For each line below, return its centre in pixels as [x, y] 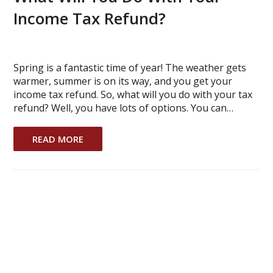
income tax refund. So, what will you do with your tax [133, 95]
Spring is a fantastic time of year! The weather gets [130, 68]
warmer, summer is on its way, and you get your [123, 81]
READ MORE [58, 139]
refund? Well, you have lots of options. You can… [124, 108]
